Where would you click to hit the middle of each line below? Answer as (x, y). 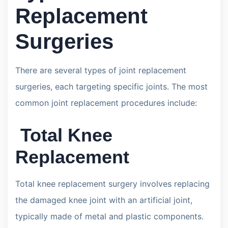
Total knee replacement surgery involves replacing (112, 183)
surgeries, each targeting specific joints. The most (111, 86)
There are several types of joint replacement (101, 70)
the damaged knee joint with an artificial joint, (104, 200)
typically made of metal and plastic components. (109, 216)
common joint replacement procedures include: (106, 103)
